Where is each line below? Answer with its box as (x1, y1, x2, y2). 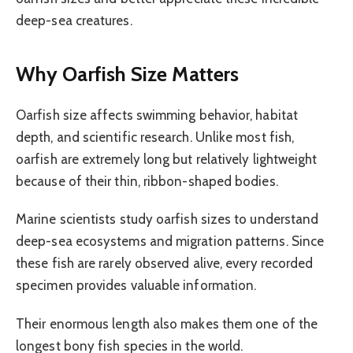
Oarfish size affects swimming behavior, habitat (16, 106, 298, 123)
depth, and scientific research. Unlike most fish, (16, 128, 295, 145)
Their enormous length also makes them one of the (16, 315, 318, 332)
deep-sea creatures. (16, 13, 132, 29)
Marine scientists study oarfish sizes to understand (16, 211, 319, 228)
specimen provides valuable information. (16, 277, 257, 294)
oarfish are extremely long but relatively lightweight (16, 150, 318, 167)
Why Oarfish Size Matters (16, 61, 240, 86)
